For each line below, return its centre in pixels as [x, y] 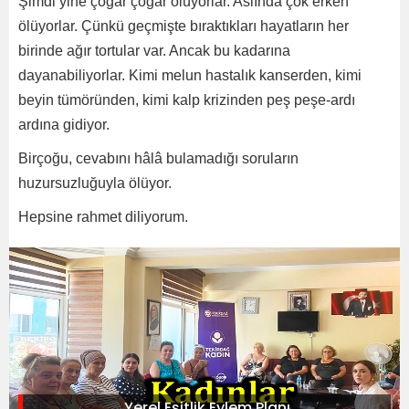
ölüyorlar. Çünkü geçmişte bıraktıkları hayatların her [184, 26]
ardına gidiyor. [64, 125]
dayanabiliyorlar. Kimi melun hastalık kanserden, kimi [190, 76]
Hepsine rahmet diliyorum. [103, 217]
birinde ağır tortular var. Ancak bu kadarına [154, 51]
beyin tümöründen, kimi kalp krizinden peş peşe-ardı [187, 100]
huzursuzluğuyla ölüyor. [95, 184]
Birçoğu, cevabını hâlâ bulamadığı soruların [158, 159]
